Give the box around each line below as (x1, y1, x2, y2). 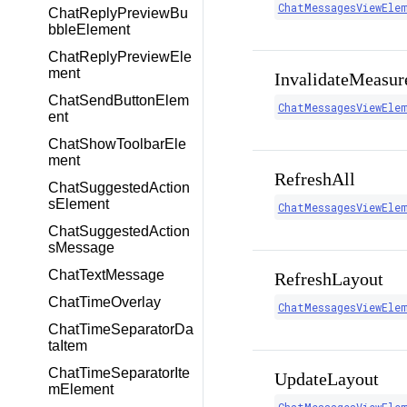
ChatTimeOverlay (48, 294, 161, 310)
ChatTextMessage (48, 267, 164, 283)
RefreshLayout (273, 269, 383, 289)
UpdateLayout (273, 369, 379, 389)
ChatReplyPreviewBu (48, 5, 188, 21)
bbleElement (48, 22, 130, 37)
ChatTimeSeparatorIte (48, 365, 190, 381)
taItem (48, 338, 87, 353)
